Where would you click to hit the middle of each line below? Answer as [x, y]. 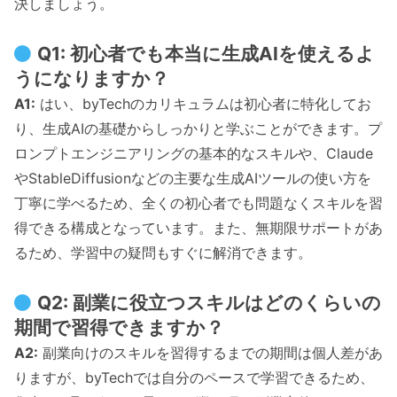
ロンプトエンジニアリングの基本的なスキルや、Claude [194, 154]
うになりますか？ [92, 79]
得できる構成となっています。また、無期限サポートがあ [198, 228]
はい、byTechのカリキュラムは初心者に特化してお [203, 104]
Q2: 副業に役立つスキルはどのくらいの [210, 302]
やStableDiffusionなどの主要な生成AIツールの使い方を [193, 179]
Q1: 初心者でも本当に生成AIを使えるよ [206, 54]
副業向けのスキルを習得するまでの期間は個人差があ [210, 352]
